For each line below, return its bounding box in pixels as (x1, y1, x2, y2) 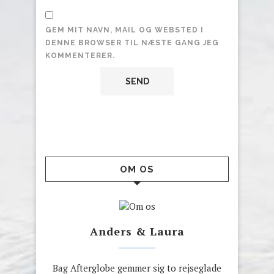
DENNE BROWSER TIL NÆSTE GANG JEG (45, 39, 219, 48)
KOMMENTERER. (45, 51, 115, 61)
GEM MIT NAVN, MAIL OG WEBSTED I (45, 26, 204, 35)
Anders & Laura (89, 224, 185, 239)
